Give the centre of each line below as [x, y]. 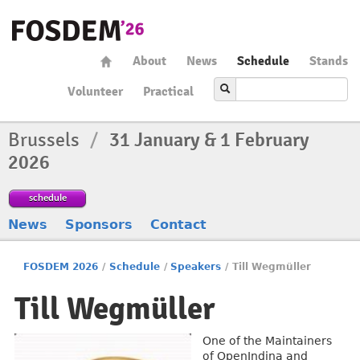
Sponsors [99, 225]
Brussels [46, 140]
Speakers [196, 267]
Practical [168, 91]
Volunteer [95, 91]
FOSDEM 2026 [61, 267]
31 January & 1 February [209, 140]
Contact [178, 225]
